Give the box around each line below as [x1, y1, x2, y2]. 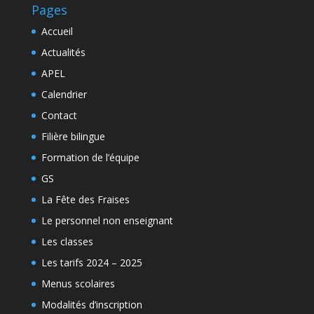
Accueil [41, 25, 73, 39]
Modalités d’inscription [41, 298, 142, 312]
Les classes [41, 235, 93, 249]
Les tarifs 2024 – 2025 [41, 256, 142, 270]
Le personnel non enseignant [41, 214, 173, 228]
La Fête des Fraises [41, 193, 130, 207]
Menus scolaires [41, 277, 115, 291]
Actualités [41, 46, 86, 60]
